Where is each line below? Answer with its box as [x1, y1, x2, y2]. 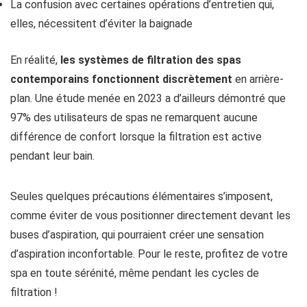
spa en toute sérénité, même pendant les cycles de [10, 267, 259, 280]
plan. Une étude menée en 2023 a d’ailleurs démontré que [10, 92, 286, 106]
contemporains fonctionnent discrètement [10, 73, 232, 86]
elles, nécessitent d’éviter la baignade [10, 17, 193, 31]
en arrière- [232, 73, 284, 86]
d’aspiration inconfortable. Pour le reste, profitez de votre [10, 247, 288, 261]
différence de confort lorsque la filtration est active [10, 130, 262, 144]
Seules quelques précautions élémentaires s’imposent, [10, 190, 273, 204]
